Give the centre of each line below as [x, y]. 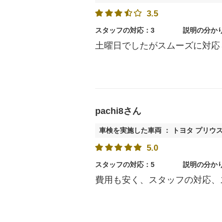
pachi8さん [118, 111]
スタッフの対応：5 [125, 165]
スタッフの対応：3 [125, 30]
